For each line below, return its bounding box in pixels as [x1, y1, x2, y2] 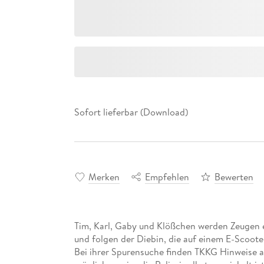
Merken [88, 170, 120, 183]
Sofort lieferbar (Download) [74, 105, 188, 119]
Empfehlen [144, 170, 189, 183]
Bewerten [214, 170, 253, 183]
